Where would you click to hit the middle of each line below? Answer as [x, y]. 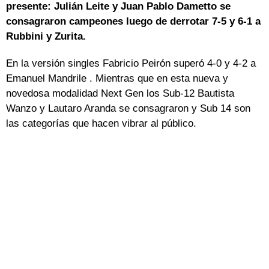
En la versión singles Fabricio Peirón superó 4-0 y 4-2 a [131, 64]
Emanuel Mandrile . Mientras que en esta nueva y [117, 79]
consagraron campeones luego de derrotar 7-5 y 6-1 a [133, 22]
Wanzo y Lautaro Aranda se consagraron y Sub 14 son [128, 109]
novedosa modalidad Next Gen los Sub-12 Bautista [120, 94]
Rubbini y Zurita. [46, 37]
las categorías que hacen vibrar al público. [101, 124]
